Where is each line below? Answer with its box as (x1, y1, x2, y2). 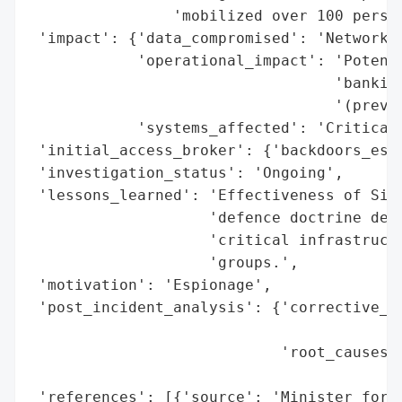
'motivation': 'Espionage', (30, 275, 272, 293)
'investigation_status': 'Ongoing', (30, 163, 344, 181)
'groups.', (30, 253, 299, 271)
